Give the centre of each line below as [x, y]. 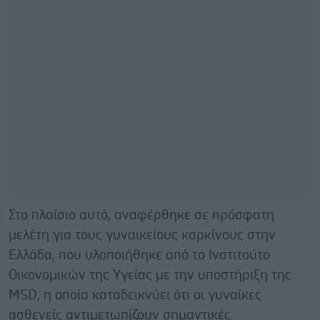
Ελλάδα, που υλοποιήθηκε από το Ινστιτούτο [139, 255]
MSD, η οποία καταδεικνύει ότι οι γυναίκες [135, 295]
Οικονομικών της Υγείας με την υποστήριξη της [150, 275]
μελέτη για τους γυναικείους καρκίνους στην [142, 235]
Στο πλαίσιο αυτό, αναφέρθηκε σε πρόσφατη [141, 215]
